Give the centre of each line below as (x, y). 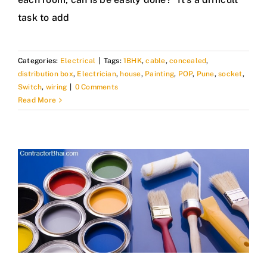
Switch (30, 87)
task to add (44, 18)
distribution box (46, 74)
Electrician (97, 74)
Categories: (39, 61)
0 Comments (97, 87)
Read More (37, 100)
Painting (160, 74)
